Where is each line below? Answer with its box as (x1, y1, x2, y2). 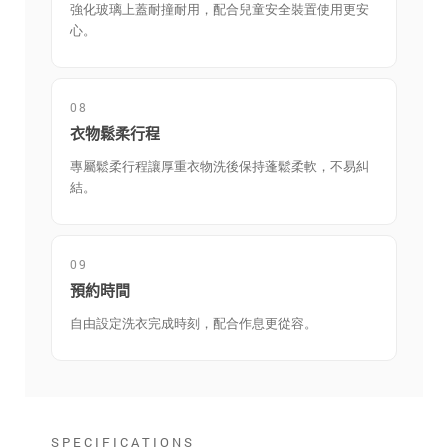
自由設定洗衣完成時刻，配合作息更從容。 (70, 314, 317, 333)
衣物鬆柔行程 (70, 125, 160, 143)
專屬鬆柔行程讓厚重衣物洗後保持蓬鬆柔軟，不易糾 (70, 157, 369, 176)
